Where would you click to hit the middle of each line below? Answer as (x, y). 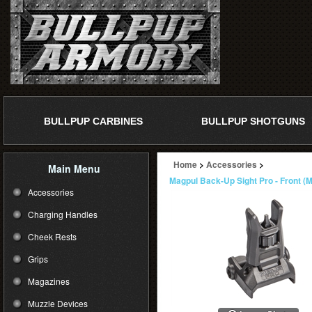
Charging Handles (63, 214)
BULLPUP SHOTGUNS (253, 121)
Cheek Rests (52, 236)
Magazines (49, 281)
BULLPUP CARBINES (93, 121)
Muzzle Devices (58, 303)
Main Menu (74, 169)
